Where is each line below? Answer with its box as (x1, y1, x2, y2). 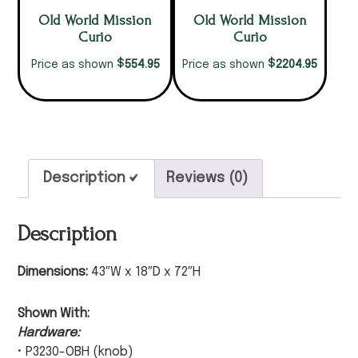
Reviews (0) (166, 171, 249, 186)
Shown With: (18, 307, 90, 321)
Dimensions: (18, 265, 89, 280)
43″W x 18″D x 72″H (88, 265, 201, 280)
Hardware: (18, 326, 81, 340)
